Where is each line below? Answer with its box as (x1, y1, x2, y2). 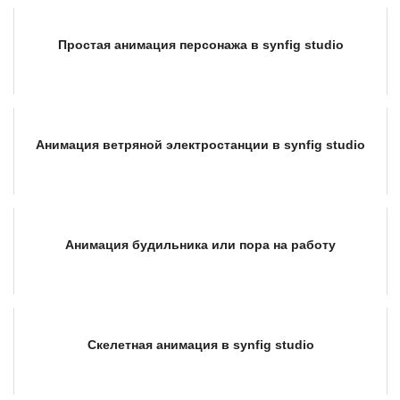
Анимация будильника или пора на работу (65, 237, 336, 253)
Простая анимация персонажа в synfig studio (57, 37, 344, 53)
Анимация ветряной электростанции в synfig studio (36, 137, 365, 153)
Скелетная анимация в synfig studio (87, 337, 314, 353)
